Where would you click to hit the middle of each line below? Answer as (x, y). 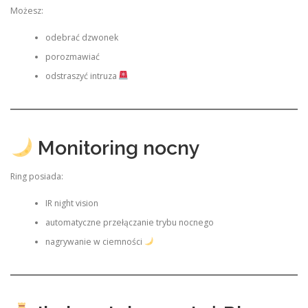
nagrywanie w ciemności (95, 241)
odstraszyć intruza (82, 76)
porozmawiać (72, 56)
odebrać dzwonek (81, 37)
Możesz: (27, 11)
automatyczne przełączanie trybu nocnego (129, 222)
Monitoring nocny (116, 148)
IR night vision (71, 203)
